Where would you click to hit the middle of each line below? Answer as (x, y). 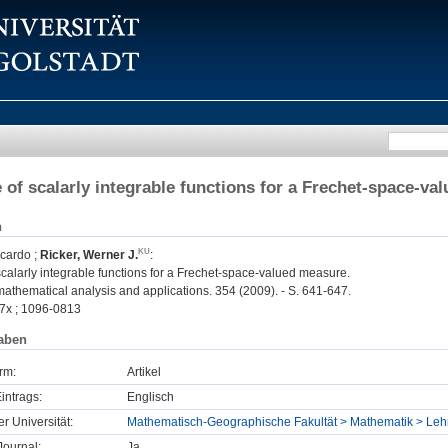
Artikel (144, 371)
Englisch (150, 396)
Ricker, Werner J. (89, 255)
